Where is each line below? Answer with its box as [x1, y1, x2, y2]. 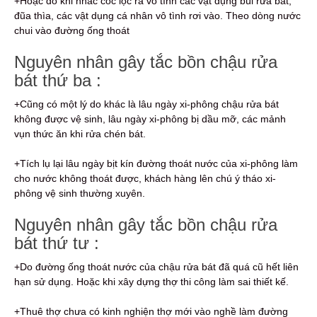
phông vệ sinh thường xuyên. [14, 188, 145, 200]
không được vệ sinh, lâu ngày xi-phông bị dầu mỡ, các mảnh [14, 113, 286, 125]
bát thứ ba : [14, 71, 101, 91]
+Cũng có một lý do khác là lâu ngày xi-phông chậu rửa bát [14, 98, 279, 110]
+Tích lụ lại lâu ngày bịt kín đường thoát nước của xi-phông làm [14, 158, 298, 170]
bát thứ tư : [14, 234, 99, 253]
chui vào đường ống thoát [14, 25, 129, 37]
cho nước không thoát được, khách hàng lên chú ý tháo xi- [14, 173, 276, 185]
